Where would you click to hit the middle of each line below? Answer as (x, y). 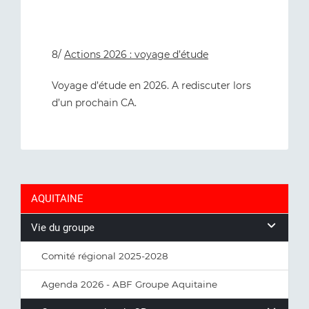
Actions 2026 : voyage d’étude (136, 54)
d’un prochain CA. (94, 103)
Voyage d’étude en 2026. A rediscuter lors (151, 86)
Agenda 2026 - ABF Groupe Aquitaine (129, 284)
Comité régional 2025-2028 (105, 256)
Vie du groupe (63, 228)
